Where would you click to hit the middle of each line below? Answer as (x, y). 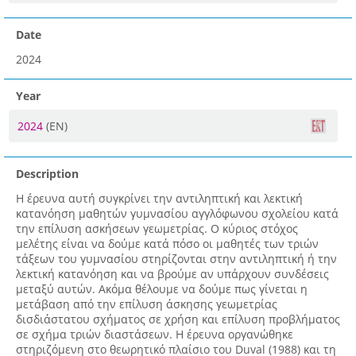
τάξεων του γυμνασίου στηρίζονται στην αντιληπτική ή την (176, 259)
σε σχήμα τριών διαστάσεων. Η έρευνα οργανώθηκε (155, 335)
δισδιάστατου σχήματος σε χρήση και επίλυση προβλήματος (178, 319)
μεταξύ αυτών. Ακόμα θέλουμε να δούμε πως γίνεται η (162, 289)
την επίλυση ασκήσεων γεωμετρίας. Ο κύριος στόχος (157, 229)
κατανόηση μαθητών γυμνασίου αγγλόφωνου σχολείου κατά (177, 214)
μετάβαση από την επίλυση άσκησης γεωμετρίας (147, 304)
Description (47, 174)
